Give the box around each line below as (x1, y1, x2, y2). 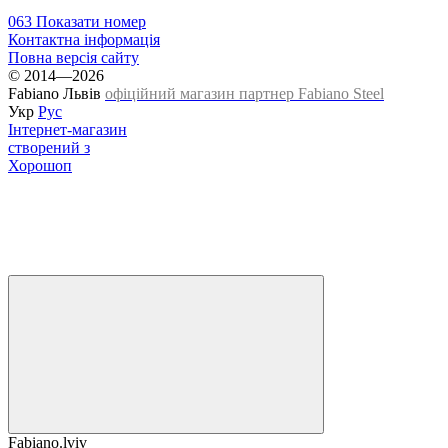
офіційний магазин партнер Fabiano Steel (105, 84, 384, 102)
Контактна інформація (8, 30, 160, 48)
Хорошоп (8, 156, 72, 174)
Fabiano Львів (8, 84, 105, 102)
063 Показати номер (8, 12, 146, 30)
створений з (8, 138, 90, 156)
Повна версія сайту (8, 48, 139, 66)
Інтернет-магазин (8, 120, 127, 138)
